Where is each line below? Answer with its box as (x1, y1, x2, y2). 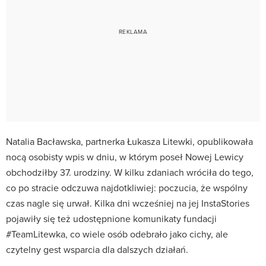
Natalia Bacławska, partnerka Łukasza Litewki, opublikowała (6, 134, 253, 148)
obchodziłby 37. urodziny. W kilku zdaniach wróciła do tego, (6, 165, 254, 179)
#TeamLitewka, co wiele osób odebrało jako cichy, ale (6, 227, 228, 240)
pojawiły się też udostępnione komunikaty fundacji (6, 211, 217, 225)
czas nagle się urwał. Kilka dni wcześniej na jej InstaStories (6, 196, 249, 210)
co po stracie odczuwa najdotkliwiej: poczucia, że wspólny (6, 180, 248, 194)
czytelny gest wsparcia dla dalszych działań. (6, 242, 188, 256)
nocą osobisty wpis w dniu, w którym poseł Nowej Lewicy (6, 150, 243, 163)
